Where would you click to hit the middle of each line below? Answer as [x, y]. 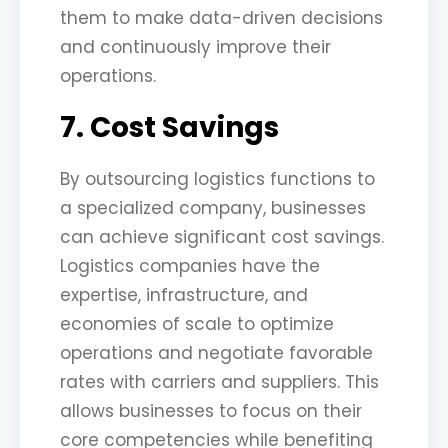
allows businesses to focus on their [211, 410]
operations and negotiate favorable [216, 352]
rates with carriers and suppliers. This [219, 381]
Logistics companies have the [190, 265]
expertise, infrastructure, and [184, 294]
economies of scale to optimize [197, 323]
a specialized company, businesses [213, 207]
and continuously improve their [195, 46]
